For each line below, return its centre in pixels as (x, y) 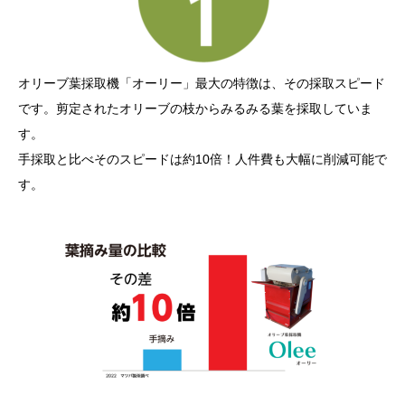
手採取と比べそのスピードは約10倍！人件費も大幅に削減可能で (202, 160)
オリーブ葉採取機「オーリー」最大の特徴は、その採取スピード (202, 84)
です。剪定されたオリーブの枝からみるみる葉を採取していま (195, 109)
